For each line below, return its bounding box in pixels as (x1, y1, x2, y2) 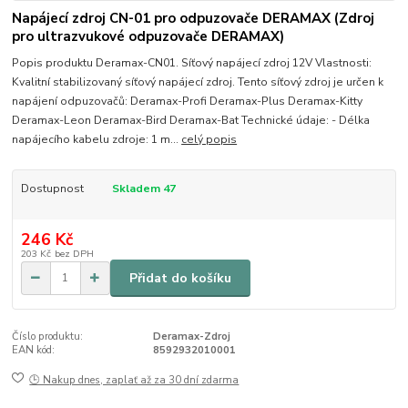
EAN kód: (12, 343, 56, 357)
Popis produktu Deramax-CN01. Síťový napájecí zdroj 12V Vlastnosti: (12, 55, 372, 70)
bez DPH (54, 247, 94, 261)
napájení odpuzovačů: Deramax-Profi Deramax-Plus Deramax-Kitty (12, 93, 363, 108)
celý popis (181, 131, 238, 147)
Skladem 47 (111, 180, 178, 196)
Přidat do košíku (129, 269, 231, 287)
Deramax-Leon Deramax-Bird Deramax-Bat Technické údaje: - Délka (12, 112, 371, 127)
